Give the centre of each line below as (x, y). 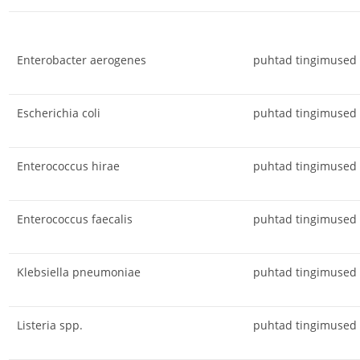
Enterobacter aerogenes (81, 59)
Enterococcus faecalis (74, 219)
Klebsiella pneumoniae (78, 272)
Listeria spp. (49, 325)
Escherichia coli (58, 112)
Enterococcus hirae (68, 166)
